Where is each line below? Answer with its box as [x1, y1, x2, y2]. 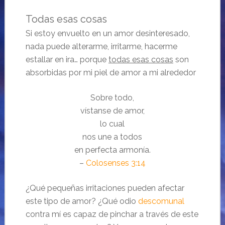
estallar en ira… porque [25, 55, 108, 65]
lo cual [100, 119, 125, 129]
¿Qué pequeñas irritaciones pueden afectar [25, 183, 184, 193]
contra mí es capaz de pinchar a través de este [25, 209, 198, 219]
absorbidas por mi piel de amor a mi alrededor [25, 68, 196, 78]
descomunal [138, 196, 184, 206]
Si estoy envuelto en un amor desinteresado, [25, 29, 190, 39]
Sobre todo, [90, 93, 135, 103]
